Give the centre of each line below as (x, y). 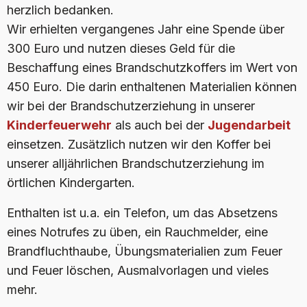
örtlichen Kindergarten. (71, 183)
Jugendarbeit (249, 125)
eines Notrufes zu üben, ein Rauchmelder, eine (137, 232)
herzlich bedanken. (60, 10)
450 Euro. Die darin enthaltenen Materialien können (152, 87)
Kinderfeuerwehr (59, 125)
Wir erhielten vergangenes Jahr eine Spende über (146, 29)
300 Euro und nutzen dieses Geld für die (121, 48)
